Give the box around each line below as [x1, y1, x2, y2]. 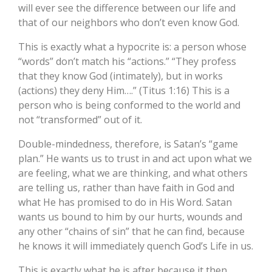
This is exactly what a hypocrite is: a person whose [18, 40, 246, 54]
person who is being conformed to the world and [18, 98, 240, 112]
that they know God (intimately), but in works [18, 69, 223, 83]
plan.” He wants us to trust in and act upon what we [18, 152, 252, 166]
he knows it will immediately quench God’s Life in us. [18, 239, 253, 253]
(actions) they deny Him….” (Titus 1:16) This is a [18, 84, 229, 98]
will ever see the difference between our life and [18, 1, 236, 15]
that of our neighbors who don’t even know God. [18, 16, 239, 30]
